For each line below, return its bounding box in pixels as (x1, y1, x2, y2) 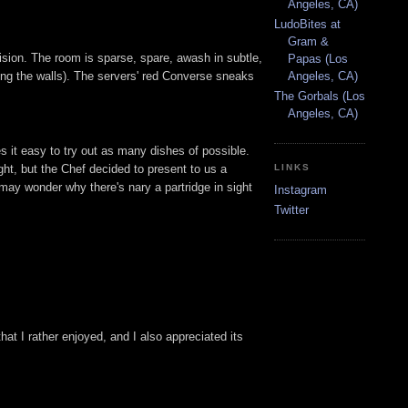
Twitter (274, 203, 309, 218)
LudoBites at (274, 16, 341, 31)
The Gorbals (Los (274, 89, 365, 104)
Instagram (274, 183, 327, 198)
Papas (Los (288, 51, 348, 66)
